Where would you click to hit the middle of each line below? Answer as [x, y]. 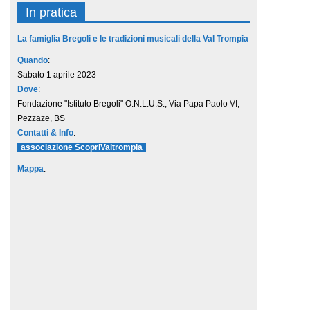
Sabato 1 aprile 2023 [56, 75]
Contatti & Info [45, 133]
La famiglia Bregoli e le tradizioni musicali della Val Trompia [133, 39]
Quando [32, 61]
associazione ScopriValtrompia [81, 148]
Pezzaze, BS [41, 119]
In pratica [51, 13]
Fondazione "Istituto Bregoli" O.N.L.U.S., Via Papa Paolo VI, [128, 104]
